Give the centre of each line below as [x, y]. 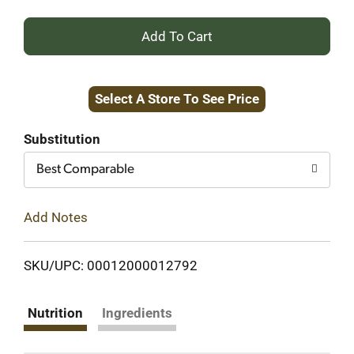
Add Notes [56, 217]
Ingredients [137, 313]
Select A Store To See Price [177, 99]
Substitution [62, 139]
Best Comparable [85, 169]
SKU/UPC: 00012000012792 [111, 265]
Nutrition [55, 313]
